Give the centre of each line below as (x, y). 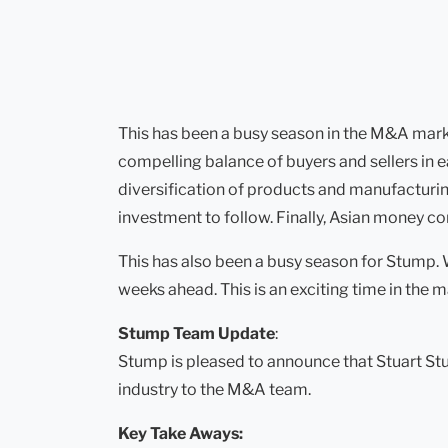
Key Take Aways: (180, 434)
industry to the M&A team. (214, 390)
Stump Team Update (196, 334)
